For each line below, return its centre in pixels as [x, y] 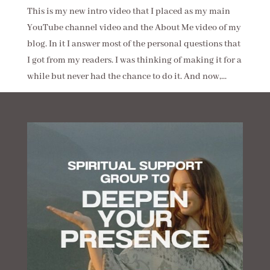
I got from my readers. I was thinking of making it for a [134, 60]
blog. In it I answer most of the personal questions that [133, 44]
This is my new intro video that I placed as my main [128, 11]
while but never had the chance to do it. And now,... [127, 76]
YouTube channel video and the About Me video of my [134, 27]
